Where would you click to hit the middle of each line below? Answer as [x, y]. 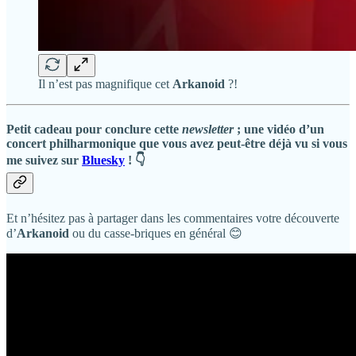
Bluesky [103, 161]
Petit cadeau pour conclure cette [94, 130]
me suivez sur [44, 161]
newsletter [208, 130]
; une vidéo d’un [279, 130]
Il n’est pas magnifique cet [105, 84]
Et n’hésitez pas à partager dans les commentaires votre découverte [173, 218]
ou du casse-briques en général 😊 [156, 233]
